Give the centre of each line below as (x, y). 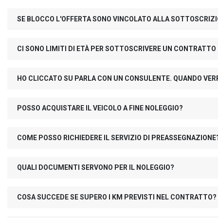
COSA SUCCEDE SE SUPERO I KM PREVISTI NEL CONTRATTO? (117, 197)
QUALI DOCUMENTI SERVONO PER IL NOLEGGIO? (96, 167)
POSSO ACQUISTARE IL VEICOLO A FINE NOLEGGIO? (100, 108)
